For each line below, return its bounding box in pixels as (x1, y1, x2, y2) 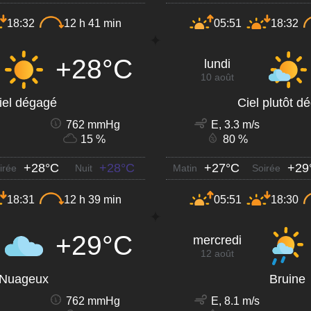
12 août (200, 247, 234, 259)
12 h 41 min (64, 17, 121, 30)
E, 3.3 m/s (211, 118, 260, 131)
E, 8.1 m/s (211, 294, 260, 307)
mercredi (192, 233, 242, 247)
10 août (200, 71, 234, 83)
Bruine (269, 271, 305, 286)
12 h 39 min (64, 194, 121, 206)
